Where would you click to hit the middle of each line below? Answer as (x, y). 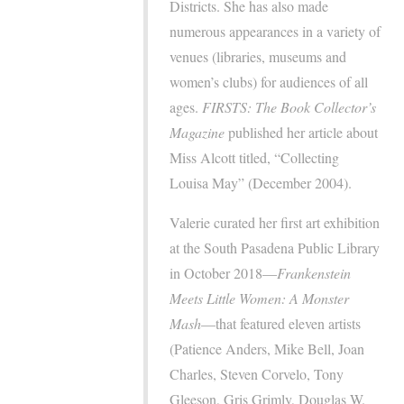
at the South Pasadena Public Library (275, 248)
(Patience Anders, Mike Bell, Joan (267, 349)
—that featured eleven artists (281, 324)
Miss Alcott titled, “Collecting (255, 158)
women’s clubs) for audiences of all (269, 82)
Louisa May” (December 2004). (261, 183)
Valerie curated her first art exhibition (275, 223)
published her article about (302, 133)
